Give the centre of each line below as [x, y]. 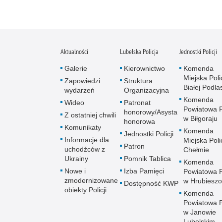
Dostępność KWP [151, 183]
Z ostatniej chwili [90, 115]
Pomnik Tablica [147, 158]
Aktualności [74, 51]
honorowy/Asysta [151, 112]
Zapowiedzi [82, 81]
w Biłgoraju [200, 118]
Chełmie [196, 149]
